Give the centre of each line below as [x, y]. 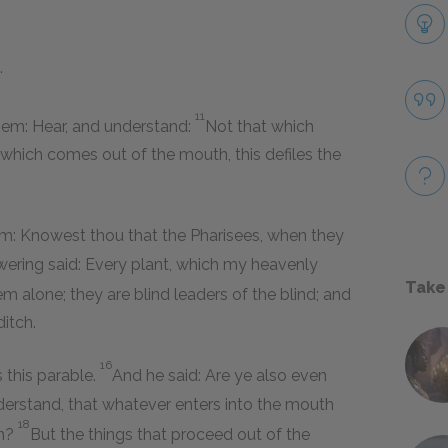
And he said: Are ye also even [219, 376]
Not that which [259, 126]
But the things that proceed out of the [170, 434]
